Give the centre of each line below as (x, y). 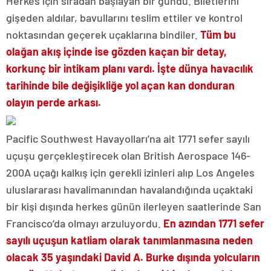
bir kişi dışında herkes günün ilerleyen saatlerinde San (134, 206)
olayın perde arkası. (54, 102)
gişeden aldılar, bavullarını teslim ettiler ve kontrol (124, 17)
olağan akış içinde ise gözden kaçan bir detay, (116, 51)
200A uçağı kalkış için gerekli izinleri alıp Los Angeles (130, 172)
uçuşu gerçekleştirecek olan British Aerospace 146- (128, 155)
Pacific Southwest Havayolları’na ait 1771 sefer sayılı (128, 138)
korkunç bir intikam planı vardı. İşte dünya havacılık (130, 68)
